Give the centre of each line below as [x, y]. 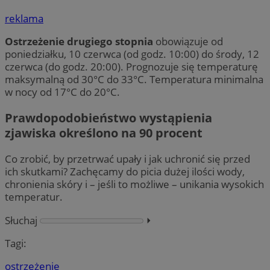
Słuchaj [21, 220]
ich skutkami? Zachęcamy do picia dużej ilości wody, [125, 172]
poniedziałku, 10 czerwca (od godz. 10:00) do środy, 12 [132, 54]
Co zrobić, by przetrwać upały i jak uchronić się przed [127, 159]
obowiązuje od [188, 42]
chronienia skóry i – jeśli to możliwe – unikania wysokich [134, 184]
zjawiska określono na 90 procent [104, 133]
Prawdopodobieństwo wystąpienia [108, 118]
